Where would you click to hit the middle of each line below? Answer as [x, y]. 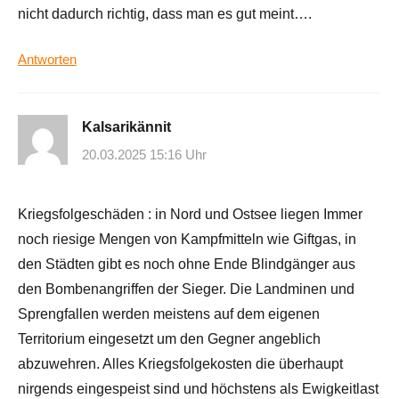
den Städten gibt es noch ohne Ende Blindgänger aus [187, 265]
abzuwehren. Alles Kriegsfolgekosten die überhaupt [180, 364]
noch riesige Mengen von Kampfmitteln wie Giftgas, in [187, 240]
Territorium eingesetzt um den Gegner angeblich [169, 339]
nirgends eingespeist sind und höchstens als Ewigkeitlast [198, 389]
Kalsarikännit [126, 126]
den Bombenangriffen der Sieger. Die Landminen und [186, 289]
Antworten [47, 59]
